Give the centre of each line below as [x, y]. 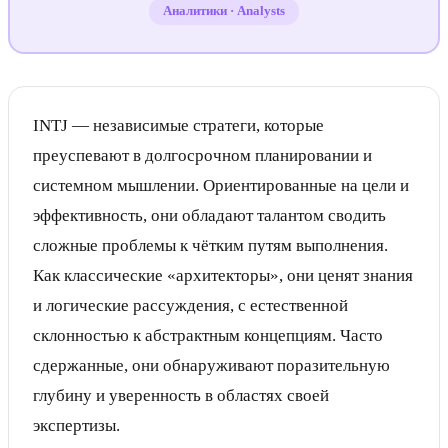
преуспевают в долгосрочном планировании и [202, 155]
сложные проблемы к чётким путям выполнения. [210, 245]
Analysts [261, 10]
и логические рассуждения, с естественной [190, 305]
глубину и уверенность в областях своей [181, 395]
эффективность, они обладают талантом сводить [209, 215]
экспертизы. [76, 425]
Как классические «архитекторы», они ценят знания [223, 275]
